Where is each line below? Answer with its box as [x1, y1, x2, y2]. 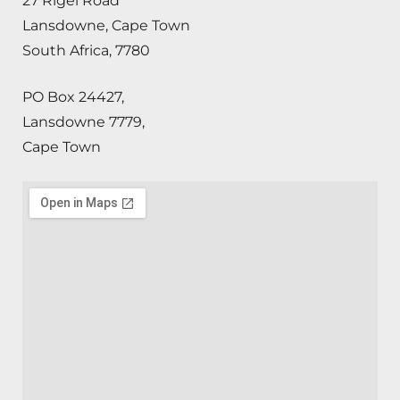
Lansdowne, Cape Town [22, 16, 190, 34]
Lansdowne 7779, [22, 112, 145, 130]
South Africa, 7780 [22, 41, 150, 59]
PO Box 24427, [22, 87, 124, 105]
